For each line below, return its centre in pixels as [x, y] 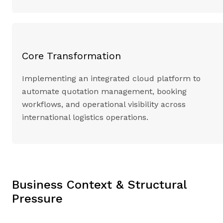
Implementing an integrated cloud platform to [111, 79]
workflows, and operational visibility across [104, 105]
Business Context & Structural [99, 185]
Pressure [37, 199]
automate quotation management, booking [104, 92]
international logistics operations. [85, 117]
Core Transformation [71, 56]
